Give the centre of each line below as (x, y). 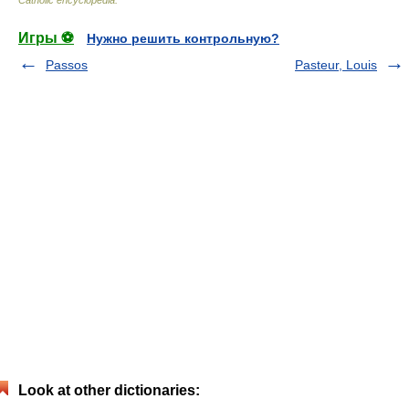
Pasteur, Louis (336, 64)
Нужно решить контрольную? (183, 38)
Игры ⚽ (46, 37)
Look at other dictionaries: (109, 390)
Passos (67, 64)
